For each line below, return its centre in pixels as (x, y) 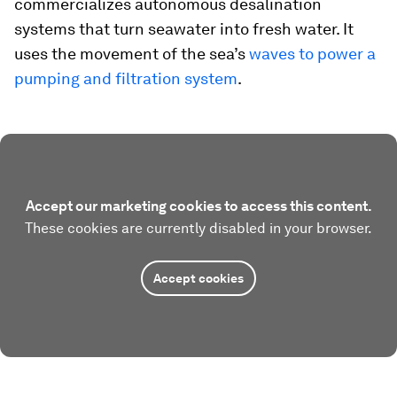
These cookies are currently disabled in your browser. (198, 229)
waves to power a (312, 54)
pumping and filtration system (126, 79)
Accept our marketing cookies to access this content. (198, 206)
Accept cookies (198, 279)
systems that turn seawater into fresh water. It (184, 29)
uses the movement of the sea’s (132, 54)
